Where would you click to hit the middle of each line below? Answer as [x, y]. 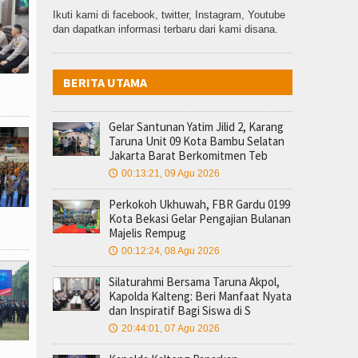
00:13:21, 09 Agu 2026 [171, 173]
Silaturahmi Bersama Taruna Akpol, [194, 282]
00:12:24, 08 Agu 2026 [171, 251]
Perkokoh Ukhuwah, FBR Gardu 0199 [199, 204]
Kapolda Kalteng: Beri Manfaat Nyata [200, 296]
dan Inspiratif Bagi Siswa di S [180, 310]
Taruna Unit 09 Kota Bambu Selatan [197, 141]
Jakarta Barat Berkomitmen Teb [188, 155]
